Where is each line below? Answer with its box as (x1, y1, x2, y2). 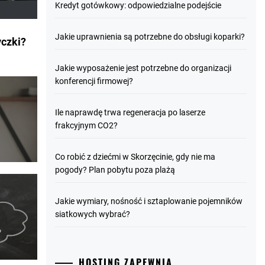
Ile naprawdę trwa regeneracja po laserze (55, 108, 206, 117)
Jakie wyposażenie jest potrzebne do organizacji (55, 63, 232, 73)
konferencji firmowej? (55, 76, 134, 86)
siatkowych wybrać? (55, 209, 131, 219)
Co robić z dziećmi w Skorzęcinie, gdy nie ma (55, 152, 216, 161)
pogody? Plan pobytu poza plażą (55, 165, 176, 174)
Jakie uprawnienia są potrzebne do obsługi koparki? (55, 32, 245, 41)
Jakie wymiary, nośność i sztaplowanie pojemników (55, 196, 243, 206)
